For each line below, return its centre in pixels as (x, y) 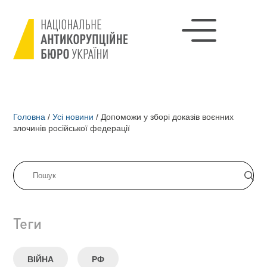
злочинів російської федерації (72, 128)
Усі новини (73, 117)
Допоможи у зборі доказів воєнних (166, 117)
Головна (30, 117)
